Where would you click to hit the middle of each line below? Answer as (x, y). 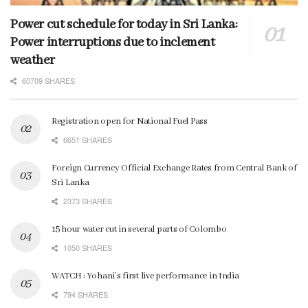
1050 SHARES (87, 248)
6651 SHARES (87, 140)
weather (33, 61)
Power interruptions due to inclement (113, 43)
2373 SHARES (87, 201)
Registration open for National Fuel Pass (130, 122)
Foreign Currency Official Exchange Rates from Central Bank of (174, 168)
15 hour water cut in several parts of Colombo (139, 230)
